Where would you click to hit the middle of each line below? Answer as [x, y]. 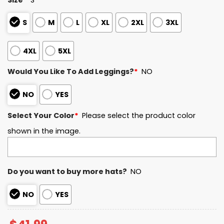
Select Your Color [41, 116]
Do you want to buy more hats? [67, 171]
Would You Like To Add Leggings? [71, 72]
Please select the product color [139, 116]
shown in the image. [44, 131]
